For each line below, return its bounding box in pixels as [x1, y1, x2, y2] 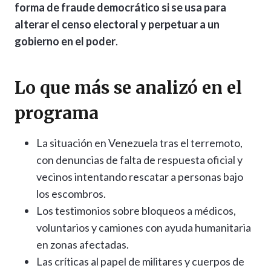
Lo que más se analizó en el [15, 77, 242, 99]
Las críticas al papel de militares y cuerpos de [36, 255, 244, 269]
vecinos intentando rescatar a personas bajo [36, 170, 243, 184]
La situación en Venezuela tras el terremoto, [36, 136, 243, 150]
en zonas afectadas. [36, 238, 129, 252]
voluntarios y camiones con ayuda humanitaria [36, 221, 251, 235]
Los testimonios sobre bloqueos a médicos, [36, 204, 236, 218]
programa [15, 102, 99, 125]
